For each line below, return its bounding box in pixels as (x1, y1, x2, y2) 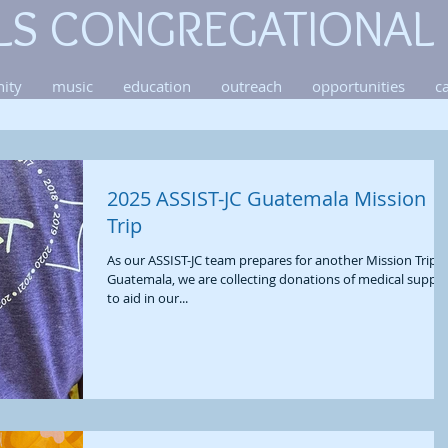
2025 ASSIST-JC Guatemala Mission (107, 185, 426, 212)
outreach (221, 76, 282, 96)
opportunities (312, 76, 405, 96)
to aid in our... (107, 289, 188, 307)
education (123, 76, 191, 96)
